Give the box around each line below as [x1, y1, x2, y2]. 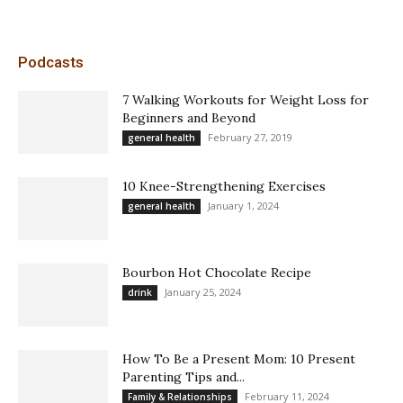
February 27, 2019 [208, 130, 292, 145]
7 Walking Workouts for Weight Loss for [122, 92, 369, 109]
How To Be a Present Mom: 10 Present [122, 351, 355, 368]
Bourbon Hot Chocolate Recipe [122, 264, 311, 282]
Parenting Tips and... [122, 369, 245, 386]
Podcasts [18, 53, 84, 72]
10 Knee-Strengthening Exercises [122, 178, 326, 195]
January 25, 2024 [165, 285, 241, 300]
